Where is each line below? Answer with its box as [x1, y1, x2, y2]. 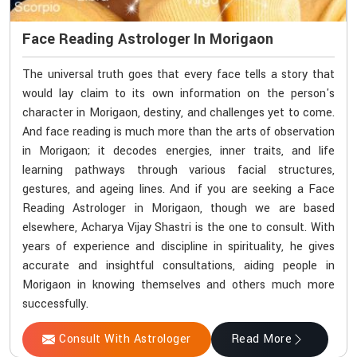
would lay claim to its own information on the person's [22, 85, 335, 103]
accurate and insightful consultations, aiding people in [22, 257, 335, 275]
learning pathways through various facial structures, [22, 162, 335, 179]
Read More [230, 331, 292, 348]
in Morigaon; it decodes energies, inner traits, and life [22, 143, 335, 160]
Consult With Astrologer [59, 331, 191, 348]
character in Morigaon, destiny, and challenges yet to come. [22, 104, 335, 122]
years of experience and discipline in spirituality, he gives [22, 238, 335, 256]
